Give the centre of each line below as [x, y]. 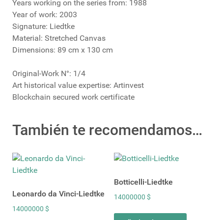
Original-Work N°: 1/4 [49, 74]
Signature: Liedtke [43, 27]
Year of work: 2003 [45, 15]
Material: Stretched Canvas [59, 38]
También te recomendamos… [107, 130]
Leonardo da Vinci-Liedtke [58, 194]
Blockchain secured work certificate [73, 97]
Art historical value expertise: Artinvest [78, 85]
